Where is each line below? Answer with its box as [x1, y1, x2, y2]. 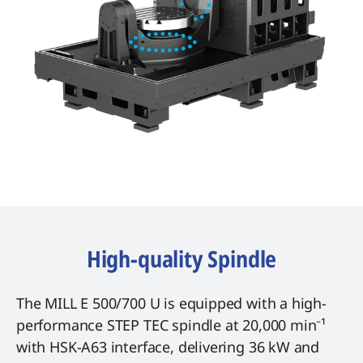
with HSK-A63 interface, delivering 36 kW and [16, 337, 320, 357]
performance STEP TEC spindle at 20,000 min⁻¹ [16, 315, 327, 335]
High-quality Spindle [86, 243, 277, 275]
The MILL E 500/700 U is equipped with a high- [16, 293, 327, 314]
